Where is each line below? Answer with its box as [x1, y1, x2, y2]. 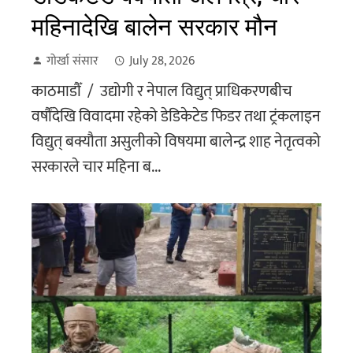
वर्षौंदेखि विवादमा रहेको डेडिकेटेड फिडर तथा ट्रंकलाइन [32, 102, 321, 130]
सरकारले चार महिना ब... [32, 153, 161, 180]
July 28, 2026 [129, 50, 195, 72]
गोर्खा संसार [46, 50, 98, 72]
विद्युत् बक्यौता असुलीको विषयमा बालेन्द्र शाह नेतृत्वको [32, 128, 321, 155]
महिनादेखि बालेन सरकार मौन [32, 12, 277, 42]
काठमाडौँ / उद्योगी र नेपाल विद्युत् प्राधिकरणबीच [32, 77, 292, 105]
